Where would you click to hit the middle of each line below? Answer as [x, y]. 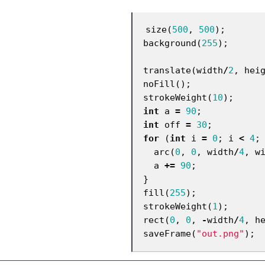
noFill [159, 83]
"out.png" [220, 233]
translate [167, 70]
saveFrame [167, 233]
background [170, 43]
